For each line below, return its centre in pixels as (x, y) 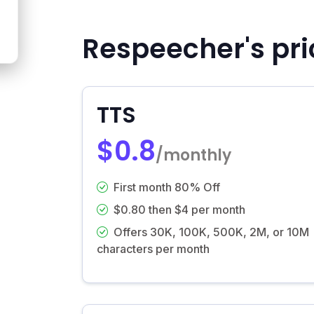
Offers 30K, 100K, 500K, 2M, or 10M (211, 232)
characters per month (153, 248)
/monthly (193, 155)
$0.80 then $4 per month (179, 209)
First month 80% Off (167, 187)
